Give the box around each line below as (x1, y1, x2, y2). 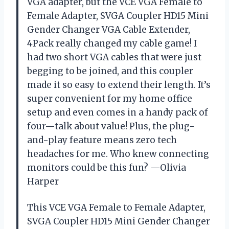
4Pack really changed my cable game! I (27, 37, 197, 49)
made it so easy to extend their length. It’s (27, 79, 211, 90)
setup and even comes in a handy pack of (27, 106, 208, 118)
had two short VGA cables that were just (27, 51, 201, 63)
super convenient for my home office (27, 93, 192, 104)
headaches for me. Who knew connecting (27, 148, 209, 159)
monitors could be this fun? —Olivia (27, 162, 186, 173)
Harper (27, 175, 59, 187)
